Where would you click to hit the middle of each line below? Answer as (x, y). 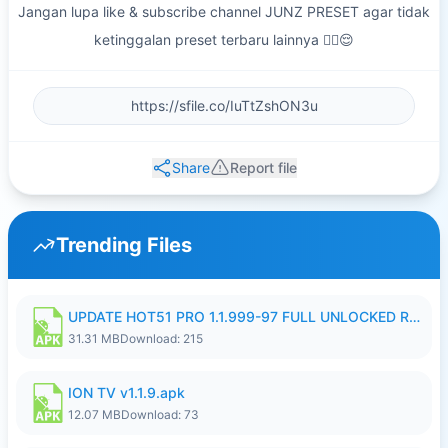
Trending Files (124, 245)
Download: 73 (160, 414)
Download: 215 (161, 338)
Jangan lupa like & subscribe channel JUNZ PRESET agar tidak (224, 11)
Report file (263, 167)
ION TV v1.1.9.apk (126, 392)
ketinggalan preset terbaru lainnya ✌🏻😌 (224, 39)
